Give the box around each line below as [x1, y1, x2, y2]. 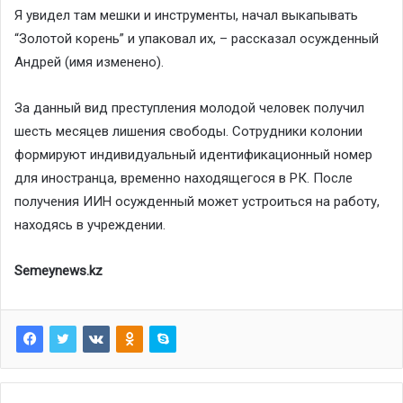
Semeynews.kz [14, 263, 103, 280]
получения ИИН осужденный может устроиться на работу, [14, 193, 380, 210]
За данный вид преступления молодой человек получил [14, 100, 364, 117]
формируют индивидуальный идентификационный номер [14, 147, 372, 164]
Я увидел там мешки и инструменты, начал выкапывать [14, 7, 358, 24]
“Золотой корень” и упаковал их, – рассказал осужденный [14, 31, 379, 48]
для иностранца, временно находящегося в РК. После [14, 170, 353, 187]
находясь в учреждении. [14, 217, 166, 234]
